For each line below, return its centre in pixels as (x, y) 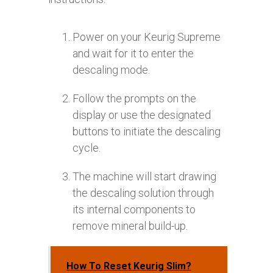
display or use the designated (142, 115)
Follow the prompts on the (134, 98)
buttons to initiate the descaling (147, 131)
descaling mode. (111, 69)
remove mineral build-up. (130, 225)
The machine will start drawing (144, 176)
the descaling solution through (143, 193)
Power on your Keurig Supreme (147, 37)
